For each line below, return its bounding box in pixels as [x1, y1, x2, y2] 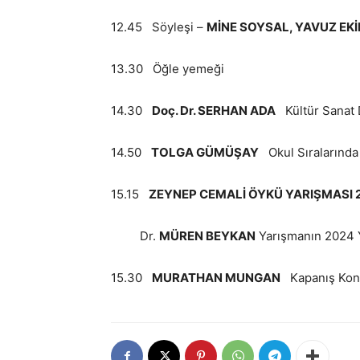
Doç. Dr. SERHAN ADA [152, 103, 276, 118]
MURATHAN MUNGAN [152, 270, 290, 285]
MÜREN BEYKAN [159, 228, 256, 243]
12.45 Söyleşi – [111, 19, 207, 35]
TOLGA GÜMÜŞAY [151, 145, 259, 160]
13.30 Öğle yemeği [111, 61, 224, 76]
